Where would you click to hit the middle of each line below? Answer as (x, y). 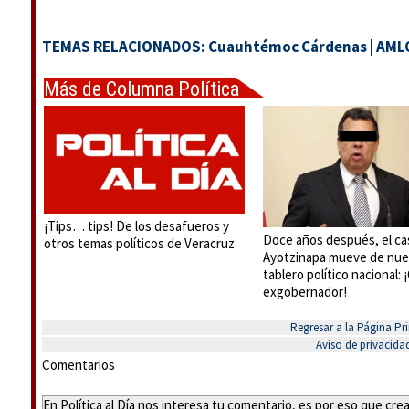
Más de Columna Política (142, 89)
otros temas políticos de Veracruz (139, 244)
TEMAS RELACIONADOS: (125, 47)
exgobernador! (305, 291)
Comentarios (79, 365)
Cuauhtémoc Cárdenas (288, 47)
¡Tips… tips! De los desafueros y (136, 226)
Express (75, 112)
